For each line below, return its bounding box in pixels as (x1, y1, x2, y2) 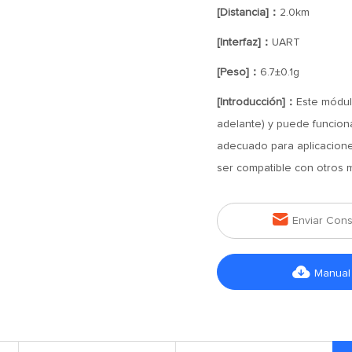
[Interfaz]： (216, 37, 272, 48)
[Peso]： (216, 67, 260, 78)
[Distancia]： (216, 7, 280, 18)
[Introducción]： (216, 97, 296, 108)
